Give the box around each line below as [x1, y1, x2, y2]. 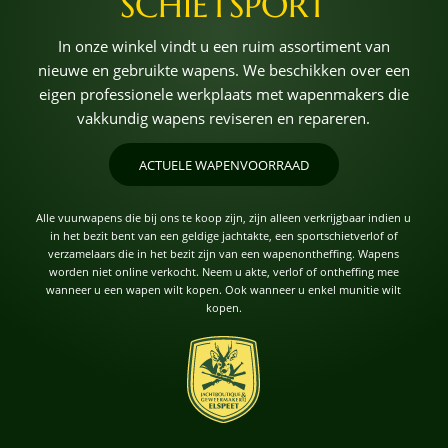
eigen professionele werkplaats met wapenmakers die [38, 84, 409, 105]
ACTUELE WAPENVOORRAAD [138, 156, 309, 175]
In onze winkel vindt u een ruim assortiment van [57, 36, 390, 57]
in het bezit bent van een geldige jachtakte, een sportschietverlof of [49, 227, 398, 243]
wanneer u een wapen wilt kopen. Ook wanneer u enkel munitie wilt [46, 281, 402, 297]
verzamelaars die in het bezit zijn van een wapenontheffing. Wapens [48, 245, 400, 261]
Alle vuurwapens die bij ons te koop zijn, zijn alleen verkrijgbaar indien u [36, 209, 412, 225]
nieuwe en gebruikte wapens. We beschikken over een [37, 60, 410, 81]
